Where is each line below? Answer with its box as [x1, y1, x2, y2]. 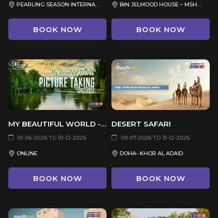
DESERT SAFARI [111, 119, 171, 128]
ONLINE [17, 149, 37, 157]
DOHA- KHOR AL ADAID [120, 149, 183, 157]
